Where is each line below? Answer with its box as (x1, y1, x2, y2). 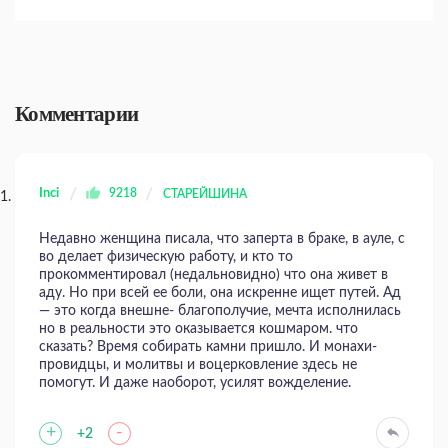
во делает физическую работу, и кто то (39, 250, 293, 265)
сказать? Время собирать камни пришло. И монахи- (39, 340, 377, 355)
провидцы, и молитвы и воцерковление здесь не (39, 358, 357, 373)
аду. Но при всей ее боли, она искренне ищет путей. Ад (39, 286, 401, 301)
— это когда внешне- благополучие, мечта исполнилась (39, 304, 401, 319)
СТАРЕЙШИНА (163, 188, 247, 201)
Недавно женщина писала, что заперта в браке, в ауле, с (39, 232, 405, 247)
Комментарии (15, 102, 139, 127)
